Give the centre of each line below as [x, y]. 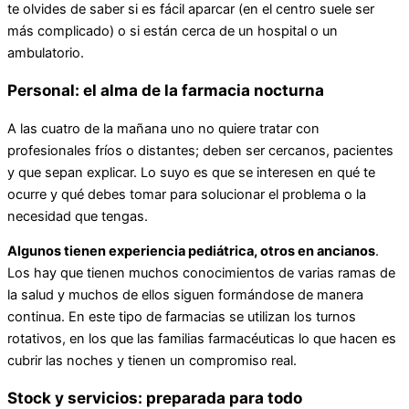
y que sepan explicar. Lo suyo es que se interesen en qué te [191, 172]
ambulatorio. [46, 53]
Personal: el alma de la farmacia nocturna [166, 90]
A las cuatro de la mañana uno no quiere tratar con [163, 128]
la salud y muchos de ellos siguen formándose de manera [185, 295]
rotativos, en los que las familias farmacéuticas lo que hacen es [202, 339]
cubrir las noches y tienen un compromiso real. [152, 361]
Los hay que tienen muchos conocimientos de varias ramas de [201, 273]
